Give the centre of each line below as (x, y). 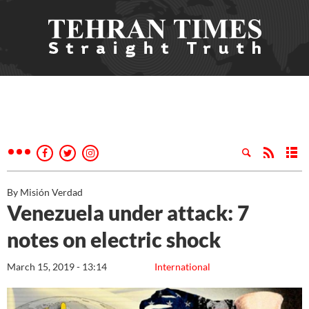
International (182, 267)
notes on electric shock (116, 239)
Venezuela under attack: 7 (128, 212)
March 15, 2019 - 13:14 (57, 267)
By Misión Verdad (45, 192)
